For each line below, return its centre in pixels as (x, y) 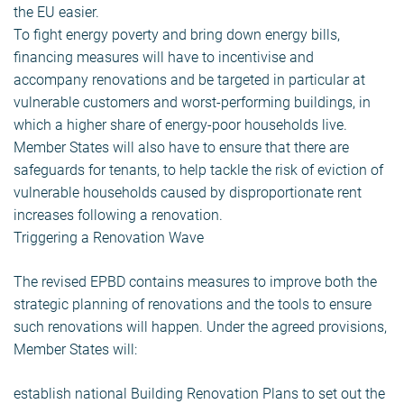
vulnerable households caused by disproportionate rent (188, 193)
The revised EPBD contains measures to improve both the (195, 282)
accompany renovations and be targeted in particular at (189, 80)
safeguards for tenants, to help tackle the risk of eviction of (198, 170)
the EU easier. (56, 13)
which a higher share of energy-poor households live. (180, 125)
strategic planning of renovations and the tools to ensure (193, 305)
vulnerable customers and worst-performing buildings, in (192, 103)
